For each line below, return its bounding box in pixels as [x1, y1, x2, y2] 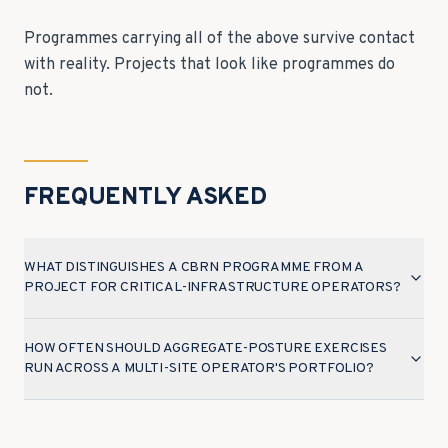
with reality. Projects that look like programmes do [24, 55, 395, 75]
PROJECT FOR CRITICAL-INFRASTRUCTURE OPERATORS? [24, 279, 401, 296]
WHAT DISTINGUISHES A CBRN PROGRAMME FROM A [24, 259, 365, 276]
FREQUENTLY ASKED [24, 183, 268, 213]
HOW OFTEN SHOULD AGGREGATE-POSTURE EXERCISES [24, 340, 387, 357]
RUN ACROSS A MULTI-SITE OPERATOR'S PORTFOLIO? [24, 360, 374, 377]
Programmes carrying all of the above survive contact [24, 29, 415, 49]
